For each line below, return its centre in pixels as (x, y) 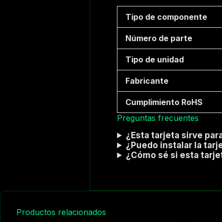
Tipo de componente (166, 17)
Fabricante (147, 81)
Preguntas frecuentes (158, 118)
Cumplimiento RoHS (164, 102)
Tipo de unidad (155, 60)
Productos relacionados (61, 212)
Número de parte (159, 38)
